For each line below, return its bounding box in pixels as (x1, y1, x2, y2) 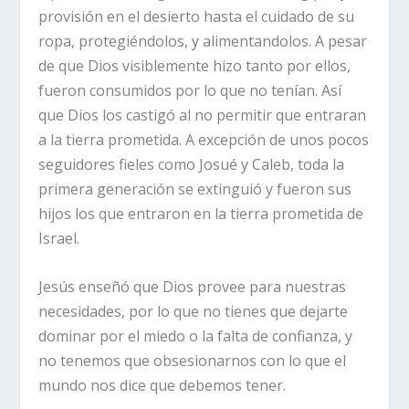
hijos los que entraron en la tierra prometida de (38, 203, 364, 224)
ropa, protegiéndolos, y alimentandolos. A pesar (38, 30, 368, 51)
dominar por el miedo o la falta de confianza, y (38, 325, 353, 346)
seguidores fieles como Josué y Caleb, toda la (38, 153, 345, 174)
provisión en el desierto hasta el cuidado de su (38, 5, 355, 26)
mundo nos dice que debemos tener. (38, 374, 287, 395)
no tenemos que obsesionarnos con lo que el (38, 350, 347, 371)
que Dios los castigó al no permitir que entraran (38, 104, 367, 125)
